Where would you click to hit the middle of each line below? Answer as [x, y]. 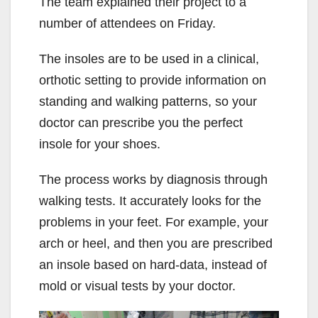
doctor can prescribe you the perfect [141, 123]
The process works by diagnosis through [153, 180]
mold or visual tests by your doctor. [137, 286]
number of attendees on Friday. [127, 24]
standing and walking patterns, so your [148, 102]
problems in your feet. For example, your [154, 223]
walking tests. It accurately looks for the [150, 201]
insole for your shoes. [100, 144]
